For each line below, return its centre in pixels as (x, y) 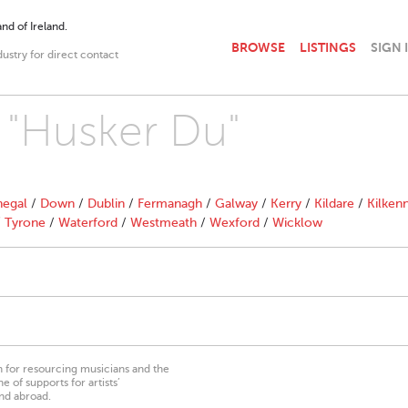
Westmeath (163, 223)
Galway (236, 204)
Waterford (88, 223)
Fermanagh (170, 204)
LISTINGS (328, 47)
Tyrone (25, 223)
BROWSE (258, 47)
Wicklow (297, 223)
